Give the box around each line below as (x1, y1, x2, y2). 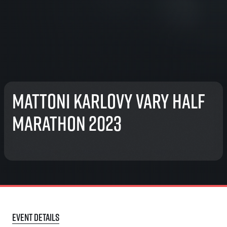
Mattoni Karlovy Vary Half (12, 87, 205, 115)
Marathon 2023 (12, 109, 122, 137)
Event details (12, 210, 59, 224)
